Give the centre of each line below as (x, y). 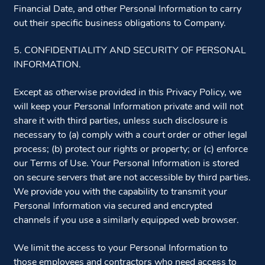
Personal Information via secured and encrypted (113, 206)
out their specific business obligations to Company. (119, 23)
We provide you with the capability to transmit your (120, 192)
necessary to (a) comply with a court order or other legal (130, 135)
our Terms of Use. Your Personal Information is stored (126, 164)
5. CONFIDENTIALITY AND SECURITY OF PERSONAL (130, 51)
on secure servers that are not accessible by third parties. (132, 178)
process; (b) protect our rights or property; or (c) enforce (130, 149)
